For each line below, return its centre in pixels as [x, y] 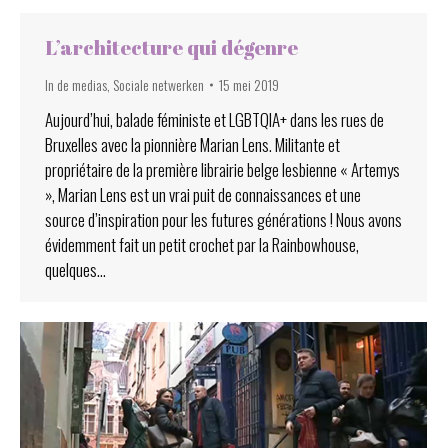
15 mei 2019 [249, 84]
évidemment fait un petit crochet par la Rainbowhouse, [202, 244]
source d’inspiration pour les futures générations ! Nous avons [223, 219]
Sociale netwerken [158, 84]
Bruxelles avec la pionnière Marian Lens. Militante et [192, 144]
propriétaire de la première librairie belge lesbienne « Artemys [222, 169]
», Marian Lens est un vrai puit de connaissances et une [203, 194]
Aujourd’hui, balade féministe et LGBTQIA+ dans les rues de [214, 119]
